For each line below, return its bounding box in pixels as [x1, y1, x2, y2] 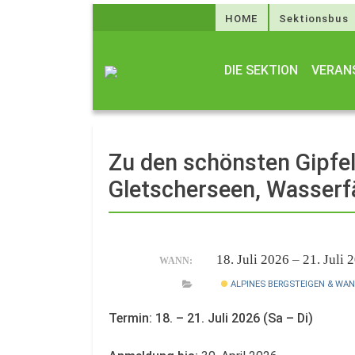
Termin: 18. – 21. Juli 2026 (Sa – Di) [109, 310, 313, 326]
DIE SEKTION [223, 63, 298, 78]
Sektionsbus [278, 13, 349, 25]
